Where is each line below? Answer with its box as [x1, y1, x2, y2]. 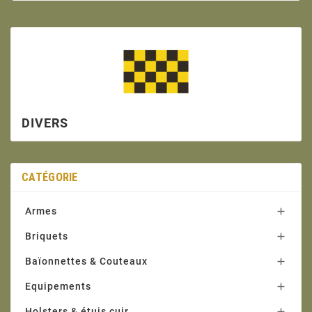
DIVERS [22, 116, 68, 131]
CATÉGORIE [22, 171, 78, 185]
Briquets [25, 231, 68, 242]
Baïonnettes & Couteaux [25, 256, 148, 267]
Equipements [25, 281, 91, 292]
